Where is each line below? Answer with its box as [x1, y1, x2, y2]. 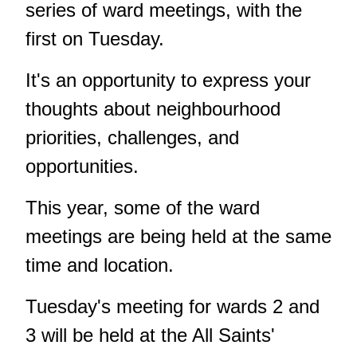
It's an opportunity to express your [25, 69, 311, 91]
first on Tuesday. [25, 27, 164, 49]
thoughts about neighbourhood [25, 97, 280, 120]
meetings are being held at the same [25, 225, 331, 247]
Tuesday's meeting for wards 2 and [25, 295, 320, 317]
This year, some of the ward [25, 196, 260, 218]
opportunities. [25, 155, 139, 177]
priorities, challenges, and [25, 126, 239, 148]
